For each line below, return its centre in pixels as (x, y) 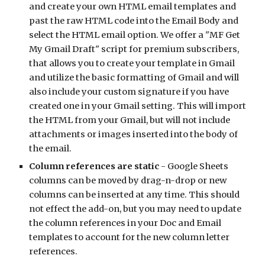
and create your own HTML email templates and (133, 7)
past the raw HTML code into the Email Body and (134, 21)
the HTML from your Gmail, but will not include (130, 120)
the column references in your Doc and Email (125, 223)
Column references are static (94, 166)
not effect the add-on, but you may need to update (135, 209)
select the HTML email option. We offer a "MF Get (135, 35)
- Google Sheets (194, 166)
